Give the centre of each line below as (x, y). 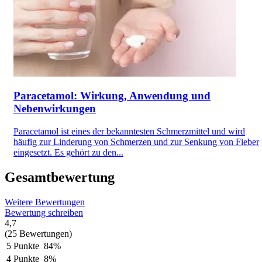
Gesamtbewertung (60, 177)
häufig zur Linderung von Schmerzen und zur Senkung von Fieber (136, 142)
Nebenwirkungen (55, 109)
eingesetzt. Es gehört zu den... (68, 153)
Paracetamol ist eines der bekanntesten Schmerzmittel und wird (129, 132)
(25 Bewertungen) (38, 233)
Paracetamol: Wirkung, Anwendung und (112, 96)
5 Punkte (23, 246)
